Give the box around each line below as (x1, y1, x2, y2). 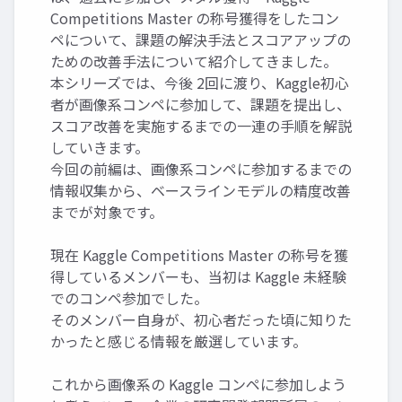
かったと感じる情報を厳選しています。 (50, 330, 307, 352)
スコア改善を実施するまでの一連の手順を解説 (50, 115, 352, 136)
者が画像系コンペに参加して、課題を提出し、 (50, 93, 351, 115)
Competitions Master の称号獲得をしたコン (50, 7, 339, 29)
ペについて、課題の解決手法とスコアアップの (50, 29, 351, 50)
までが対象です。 (50, 201, 163, 223)
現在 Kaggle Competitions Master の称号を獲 (50, 244, 348, 266)
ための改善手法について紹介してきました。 (50, 50, 337, 72)
